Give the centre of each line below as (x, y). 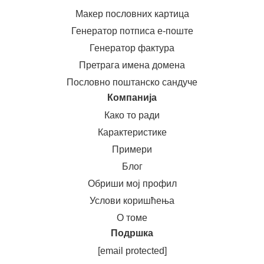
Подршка (132, 233)
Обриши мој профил (132, 184)
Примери (132, 149)
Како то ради (132, 115)
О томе (132, 218)
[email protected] (132, 251)
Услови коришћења (132, 201)
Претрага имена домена (132, 65)
